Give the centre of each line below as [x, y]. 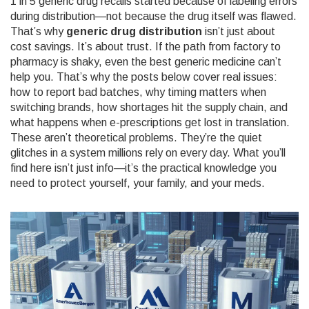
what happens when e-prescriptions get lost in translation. [150, 122]
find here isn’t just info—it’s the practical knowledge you [143, 168]
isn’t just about [239, 31]
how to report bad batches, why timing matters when [138, 92]
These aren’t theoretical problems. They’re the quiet [136, 138]
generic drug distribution [134, 31]
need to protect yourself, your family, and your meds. [138, 183]
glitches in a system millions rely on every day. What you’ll [148, 153]
